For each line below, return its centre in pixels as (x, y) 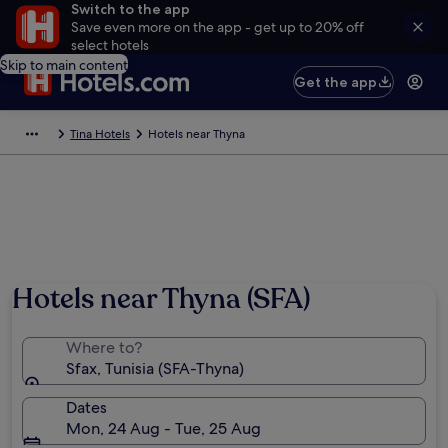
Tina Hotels (100, 134)
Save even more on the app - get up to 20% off (217, 27)
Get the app (336, 82)
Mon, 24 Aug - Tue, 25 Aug (163, 428)
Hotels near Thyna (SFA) (161, 299)
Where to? (104, 347)
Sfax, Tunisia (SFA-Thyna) (155, 368)
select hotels (109, 45)
